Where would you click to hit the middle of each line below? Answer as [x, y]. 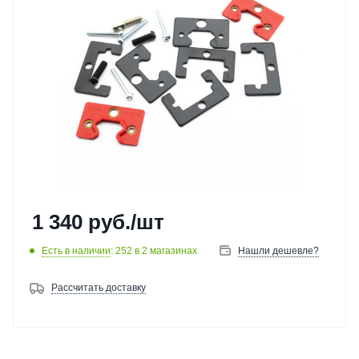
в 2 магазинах [166, 250]
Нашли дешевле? [278, 251]
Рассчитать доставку [99, 288]
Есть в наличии [76, 250]
